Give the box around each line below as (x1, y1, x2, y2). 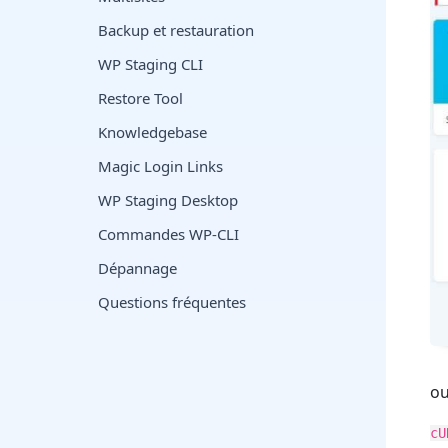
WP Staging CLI (98, 54, 203, 74)
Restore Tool (98, 88, 183, 108)
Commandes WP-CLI (98, 224, 239, 244)
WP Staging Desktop (98, 190, 238, 210)
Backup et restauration (98, 20, 254, 40)
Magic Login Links (98, 156, 223, 176)
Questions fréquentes (98, 292, 246, 312)
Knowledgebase (98, 122, 207, 142)
